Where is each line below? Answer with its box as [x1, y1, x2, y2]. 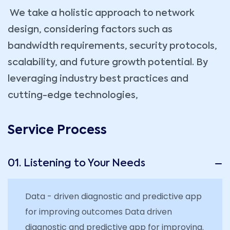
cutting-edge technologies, [8, 90, 138, 100]
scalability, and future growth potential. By [8, 57, 208, 67]
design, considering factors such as [8, 25, 172, 34]
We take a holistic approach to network [8, 8, 195, 18]
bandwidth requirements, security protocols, [8, 41, 217, 51]
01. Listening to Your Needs [8, 158, 145, 169]
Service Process [8, 124, 107, 137]
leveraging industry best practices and [8, 74, 188, 84]
